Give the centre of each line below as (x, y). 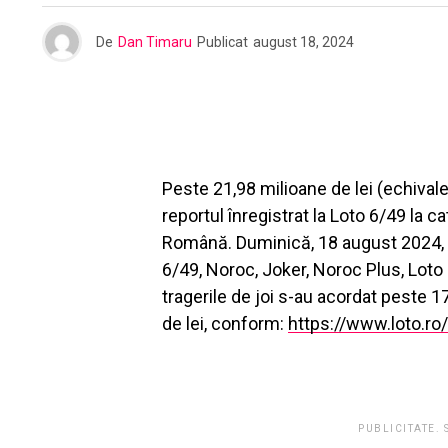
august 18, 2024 (303, 41)
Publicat (222, 41)
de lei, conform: (225, 323)
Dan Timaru (155, 41)
